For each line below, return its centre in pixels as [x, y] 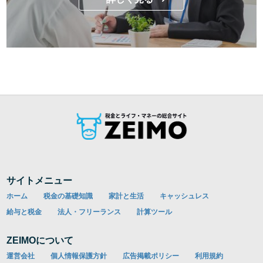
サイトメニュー [40, 181]
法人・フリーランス [90, 212]
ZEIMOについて [40, 241]
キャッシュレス [185, 196]
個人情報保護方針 [79, 256]
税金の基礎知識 [68, 196]
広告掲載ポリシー [151, 256]
